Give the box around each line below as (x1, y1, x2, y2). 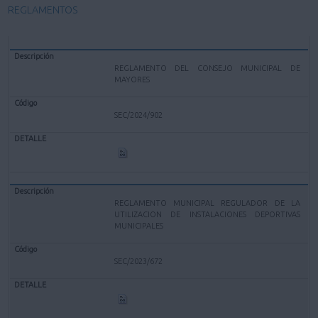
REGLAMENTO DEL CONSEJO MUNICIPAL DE (114, 63, 300, 72)
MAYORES (114, 75, 150, 84)
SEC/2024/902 (114, 110, 163, 119)
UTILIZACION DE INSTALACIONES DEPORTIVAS (114, 209, 300, 219)
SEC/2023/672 (114, 256, 163, 265)
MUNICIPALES (114, 221, 164, 230)
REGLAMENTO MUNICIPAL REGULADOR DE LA (114, 198, 300, 207)
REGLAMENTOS (8, 4, 79, 16)
